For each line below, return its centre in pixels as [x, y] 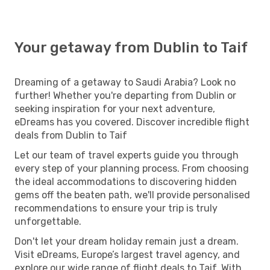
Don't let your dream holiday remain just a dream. [127, 241]
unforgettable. [48, 221]
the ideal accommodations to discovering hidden [126, 181]
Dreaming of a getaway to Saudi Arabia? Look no [125, 82]
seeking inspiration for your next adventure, [115, 108]
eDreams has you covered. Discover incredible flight [132, 122]
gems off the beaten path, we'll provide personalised [132, 195]
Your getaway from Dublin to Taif [131, 47]
